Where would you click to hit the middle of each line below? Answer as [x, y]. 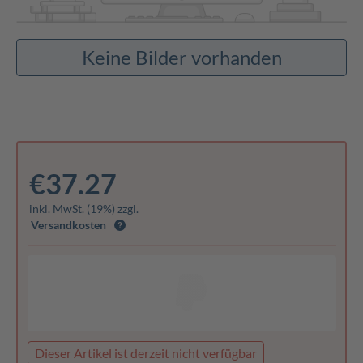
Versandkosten [68, 225]
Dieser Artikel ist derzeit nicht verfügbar [145, 353]
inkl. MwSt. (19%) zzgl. [83, 209]
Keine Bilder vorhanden [181, 57]
